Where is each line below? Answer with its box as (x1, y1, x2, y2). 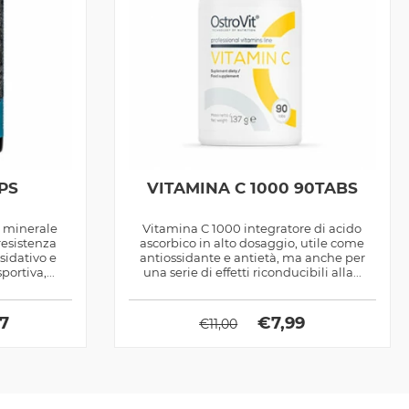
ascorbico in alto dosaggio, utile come (140, 235, 365, 250)
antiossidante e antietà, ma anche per (139, 249, 365, 265)
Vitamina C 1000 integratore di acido (142, 220, 362, 236)
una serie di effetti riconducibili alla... (142, 264, 362, 279)
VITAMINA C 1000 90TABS (146, 178, 358, 197)
